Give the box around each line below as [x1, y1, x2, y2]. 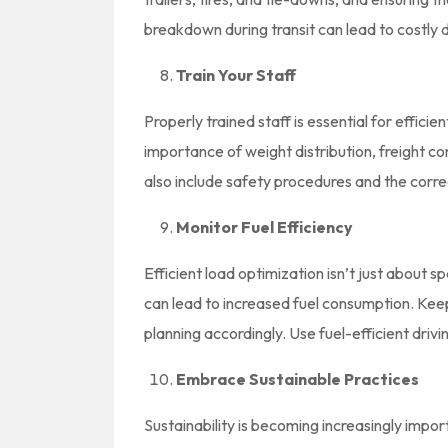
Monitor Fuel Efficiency [176, 216, 353, 237]
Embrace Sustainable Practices [176, 368, 419, 389]
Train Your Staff [176, 64, 296, 85]
